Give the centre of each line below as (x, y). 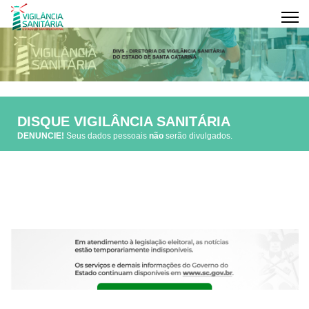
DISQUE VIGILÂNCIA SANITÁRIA (124, 121)
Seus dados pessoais (107, 136)
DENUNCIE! (41, 136)
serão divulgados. (198, 136)
